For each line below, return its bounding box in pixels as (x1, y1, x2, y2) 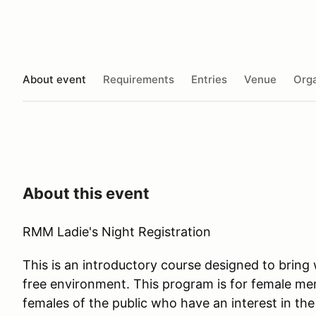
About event (23, 72, 86, 86)
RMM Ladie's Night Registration (23, 224, 211, 239)
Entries (191, 72, 227, 86)
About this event (23, 184, 150, 202)
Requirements (103, 72, 174, 86)
